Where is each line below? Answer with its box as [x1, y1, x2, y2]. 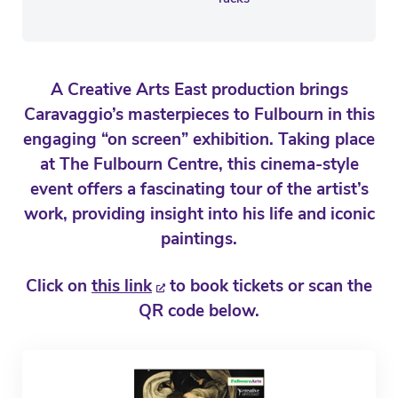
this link [92, 274, 152, 298]
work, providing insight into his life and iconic [23, 202, 375, 226]
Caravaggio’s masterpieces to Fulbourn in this [23, 102, 375, 126]
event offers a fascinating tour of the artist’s [29, 177, 369, 201]
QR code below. [139, 298, 259, 322]
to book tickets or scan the [165, 274, 372, 298]
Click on [26, 274, 92, 298]
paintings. [161, 227, 237, 251]
